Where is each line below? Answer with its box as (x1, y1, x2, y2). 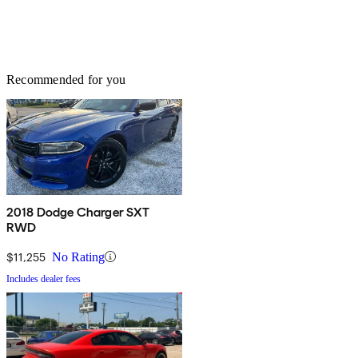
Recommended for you (6, 72, 126, 86)
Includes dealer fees (6, 272, 81, 284)
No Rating (52, 249, 105, 264)
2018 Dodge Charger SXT (6, 204, 150, 220)
